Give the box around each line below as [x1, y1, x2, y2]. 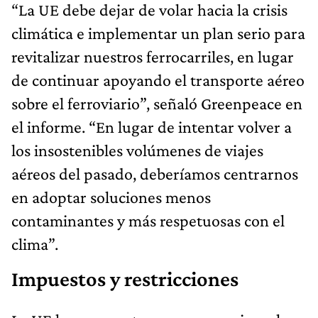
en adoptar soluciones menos [11, 187, 211, 207]
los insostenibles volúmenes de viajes [11, 140, 263, 160]
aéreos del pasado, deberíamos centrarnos [11, 163, 298, 183]
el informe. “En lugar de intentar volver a [11, 116, 292, 136]
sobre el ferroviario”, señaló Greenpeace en [11, 93, 302, 113]
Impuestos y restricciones [11, 266, 238, 291]
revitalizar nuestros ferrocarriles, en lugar [11, 46, 294, 66]
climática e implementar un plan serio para [11, 23, 305, 43]
